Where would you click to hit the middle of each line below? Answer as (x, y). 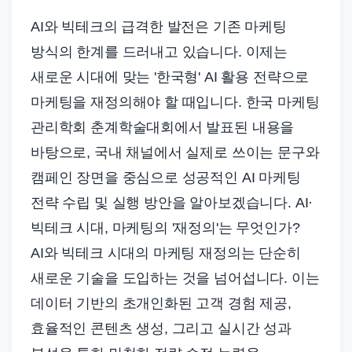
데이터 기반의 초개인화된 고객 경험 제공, (161, 304)
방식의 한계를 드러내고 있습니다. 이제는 (159, 52)
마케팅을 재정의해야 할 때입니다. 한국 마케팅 (175, 103)
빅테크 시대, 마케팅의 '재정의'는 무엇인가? (165, 228)
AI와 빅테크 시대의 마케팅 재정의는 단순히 (166, 253)
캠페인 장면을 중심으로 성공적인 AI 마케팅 (166, 178)
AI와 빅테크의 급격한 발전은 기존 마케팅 (159, 27)
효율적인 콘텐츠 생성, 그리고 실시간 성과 (161, 329)
